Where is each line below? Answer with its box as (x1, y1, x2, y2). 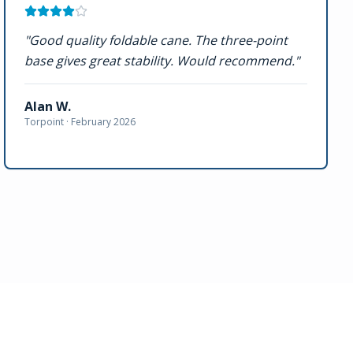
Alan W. (24, 98, 72, 115)
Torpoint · (24, 115, 72, 128)
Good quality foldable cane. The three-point (29, 32, 288, 49)
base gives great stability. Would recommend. (24, 52, 295, 69)
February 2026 (71, 115, 136, 128)
